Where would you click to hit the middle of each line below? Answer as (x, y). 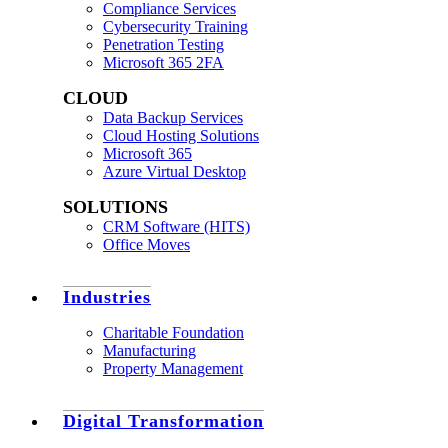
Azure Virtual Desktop (174, 171)
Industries (107, 297)
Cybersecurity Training (175, 26)
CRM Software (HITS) (176, 226)
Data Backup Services (173, 117)
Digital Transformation (163, 421)
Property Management (173, 368)
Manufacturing (149, 350)
